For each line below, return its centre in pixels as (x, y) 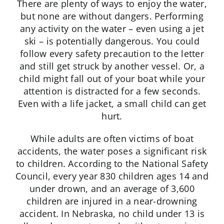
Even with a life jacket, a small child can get (112, 104)
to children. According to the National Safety (112, 164)
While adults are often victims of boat (112, 139)
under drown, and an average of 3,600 (112, 189)
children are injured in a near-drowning (112, 201)
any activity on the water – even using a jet (112, 29)
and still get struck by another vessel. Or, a (112, 66)
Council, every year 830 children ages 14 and (112, 176)
